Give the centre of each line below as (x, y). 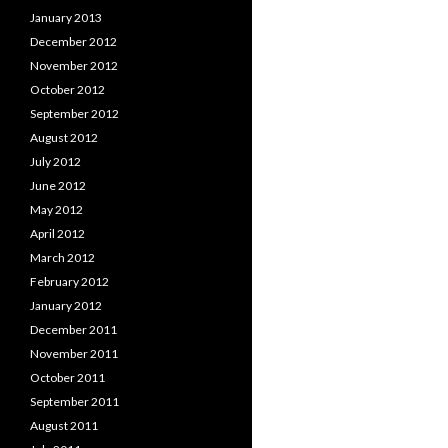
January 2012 (66, 305)
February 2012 (69, 281)
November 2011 (74, 353)
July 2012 (55, 161)
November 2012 (74, 65)
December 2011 (73, 329)
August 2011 (64, 425)
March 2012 (62, 257)
